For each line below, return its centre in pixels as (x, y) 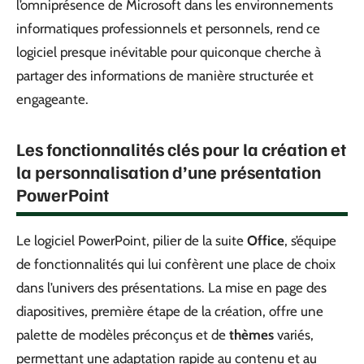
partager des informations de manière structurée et (165, 75)
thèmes (251, 334)
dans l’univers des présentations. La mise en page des (171, 287)
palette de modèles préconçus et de (123, 334)
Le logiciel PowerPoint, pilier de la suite (132, 240)
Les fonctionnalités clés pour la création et (181, 148)
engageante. (52, 99)
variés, (294, 334)
